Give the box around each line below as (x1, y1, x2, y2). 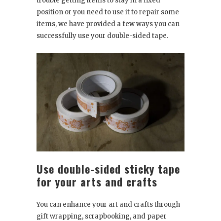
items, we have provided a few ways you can (37, 20, 180, 29)
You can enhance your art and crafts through (37, 200, 180, 209)
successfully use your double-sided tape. (37, 32, 168, 40)
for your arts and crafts (37, 174, 157, 190)
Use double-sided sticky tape (37, 161, 180, 177)
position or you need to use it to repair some (37, 8, 179, 17)
